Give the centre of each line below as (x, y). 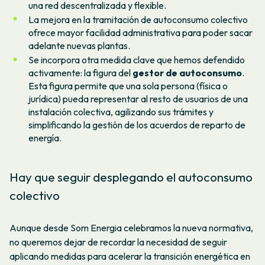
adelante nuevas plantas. (79, 46)
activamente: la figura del (80, 73)
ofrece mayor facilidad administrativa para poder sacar (140, 33)
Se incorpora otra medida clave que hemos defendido (137, 60)
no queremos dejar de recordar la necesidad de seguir (118, 242)
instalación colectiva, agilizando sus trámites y (121, 112)
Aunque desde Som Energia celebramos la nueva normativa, (131, 227)
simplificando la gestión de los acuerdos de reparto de (137, 125)
